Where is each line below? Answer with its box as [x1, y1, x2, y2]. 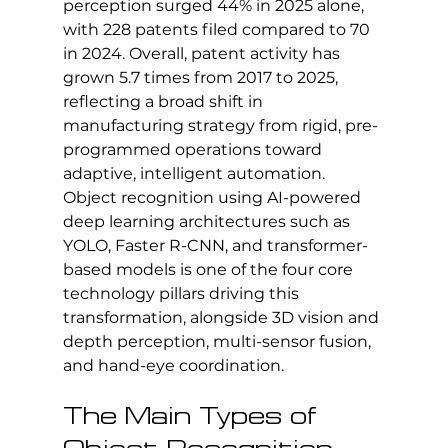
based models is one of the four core [62, 259, 357, 279]
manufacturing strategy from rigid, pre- [62, 115, 378, 135]
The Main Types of [62, 406, 325, 429]
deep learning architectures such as [62, 211, 354, 231]
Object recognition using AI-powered [62, 187, 365, 207]
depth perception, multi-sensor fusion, [62, 331, 375, 351]
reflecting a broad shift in [62, 91, 267, 111]
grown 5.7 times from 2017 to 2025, [62, 67, 342, 87]
